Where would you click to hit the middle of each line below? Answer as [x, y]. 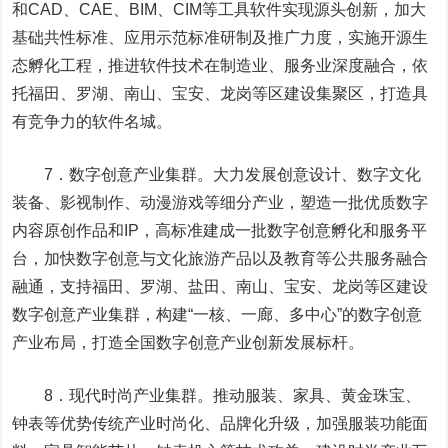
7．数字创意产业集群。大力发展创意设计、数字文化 [217, 174]
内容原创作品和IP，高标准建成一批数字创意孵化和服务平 [220, 230]
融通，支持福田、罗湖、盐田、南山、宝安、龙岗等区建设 [220, 286]
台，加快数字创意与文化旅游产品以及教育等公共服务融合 [220, 258]
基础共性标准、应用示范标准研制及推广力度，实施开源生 [220, 37]
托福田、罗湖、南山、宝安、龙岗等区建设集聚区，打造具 [220, 93]
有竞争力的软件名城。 [92, 121]
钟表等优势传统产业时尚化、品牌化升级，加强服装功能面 [220, 423]
